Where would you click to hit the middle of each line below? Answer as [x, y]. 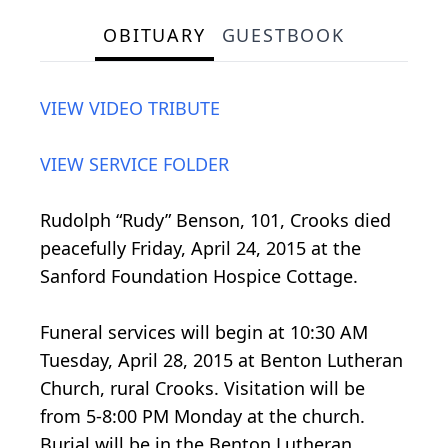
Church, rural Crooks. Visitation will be [202, 387]
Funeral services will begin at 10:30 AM [204, 331]
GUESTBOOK [283, 34]
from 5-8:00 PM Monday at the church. [202, 415]
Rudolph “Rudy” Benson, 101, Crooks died [215, 219]
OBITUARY [154, 34]
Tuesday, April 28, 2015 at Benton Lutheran [221, 359]
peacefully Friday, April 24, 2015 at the [200, 247]
